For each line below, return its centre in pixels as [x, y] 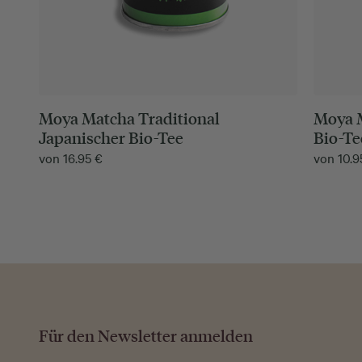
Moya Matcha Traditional [129, 118]
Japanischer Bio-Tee [111, 138]
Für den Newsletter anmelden [146, 335]
